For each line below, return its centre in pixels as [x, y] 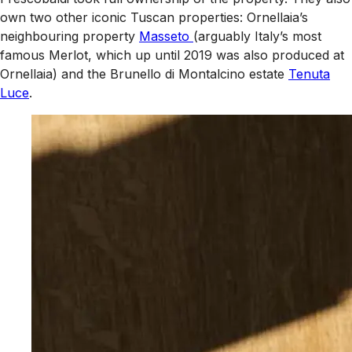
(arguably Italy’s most [257, 36]
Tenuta [309, 73]
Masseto [166, 36]
